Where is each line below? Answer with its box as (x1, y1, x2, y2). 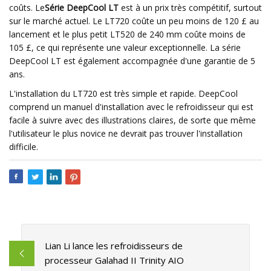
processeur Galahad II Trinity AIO (44, 254, 184, 267)
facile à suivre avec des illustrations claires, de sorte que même (9, 114, 256, 126)
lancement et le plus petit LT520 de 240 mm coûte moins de (9, 28, 246, 40)
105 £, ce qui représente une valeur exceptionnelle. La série (9, 42, 241, 53)
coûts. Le (9, 2, 45, 13)
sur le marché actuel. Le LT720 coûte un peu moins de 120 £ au (9, 15, 259, 27)
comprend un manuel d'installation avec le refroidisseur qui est (9, 101, 253, 113)
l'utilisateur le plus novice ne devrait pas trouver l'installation (9, 128, 243, 139)
